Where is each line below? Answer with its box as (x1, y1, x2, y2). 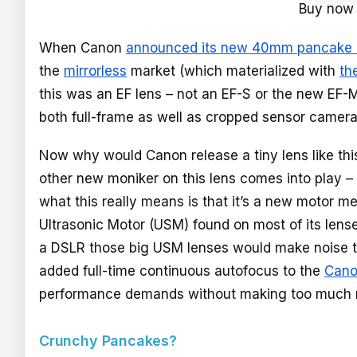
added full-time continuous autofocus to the (39, 263, 324, 280)
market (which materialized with (127, 62, 339, 79)
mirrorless (64, 62, 127, 79)
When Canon (39, 39, 126, 56)
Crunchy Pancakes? (39, 331, 177, 349)
